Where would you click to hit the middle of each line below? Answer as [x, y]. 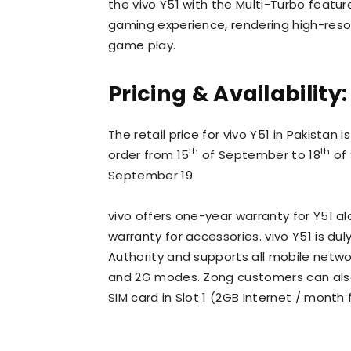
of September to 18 [259, 155]
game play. [142, 45]
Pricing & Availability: [228, 94]
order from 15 [149, 155]
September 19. [152, 175]
